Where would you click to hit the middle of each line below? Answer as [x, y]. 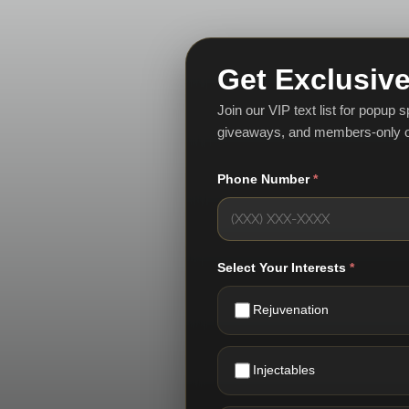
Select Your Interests [283, 267]
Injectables [284, 370]
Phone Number [265, 178]
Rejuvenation [291, 309]
